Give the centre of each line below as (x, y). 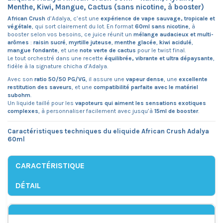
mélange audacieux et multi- (173, 34)
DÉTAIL (28, 185)
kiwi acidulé (175, 42)
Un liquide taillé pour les (41, 103)
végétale (20, 26)
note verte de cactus (108, 50)
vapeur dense (145, 79)
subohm (19, 95)
